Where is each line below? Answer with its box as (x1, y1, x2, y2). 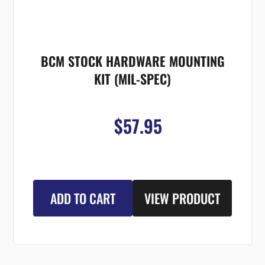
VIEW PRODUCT (144, 188, 220, 208)
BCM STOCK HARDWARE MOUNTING (40, 51, 225, 70)
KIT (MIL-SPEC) (94, 69, 171, 88)
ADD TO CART (50, 188, 116, 208)
